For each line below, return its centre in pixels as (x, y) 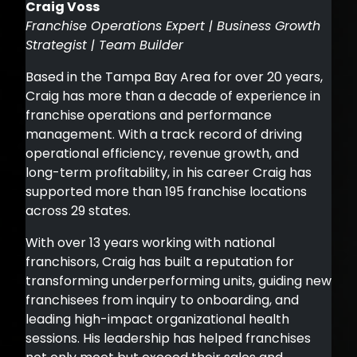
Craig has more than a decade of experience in (173, 96)
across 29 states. (78, 210)
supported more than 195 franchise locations (166, 191)
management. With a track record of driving (164, 134)
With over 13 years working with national (150, 242)
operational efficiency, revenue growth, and (162, 153)
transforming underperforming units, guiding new (178, 280)
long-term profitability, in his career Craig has (169, 172)
